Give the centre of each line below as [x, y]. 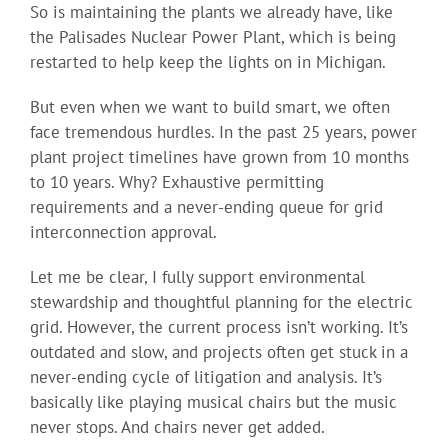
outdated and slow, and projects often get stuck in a [218, 352]
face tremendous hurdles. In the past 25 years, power [223, 132]
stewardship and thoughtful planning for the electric [221, 302]
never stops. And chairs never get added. [177, 427]
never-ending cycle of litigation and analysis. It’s [205, 377]
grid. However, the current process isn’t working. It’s [218, 327]
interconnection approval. [123, 232]
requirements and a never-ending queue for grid [206, 207]
